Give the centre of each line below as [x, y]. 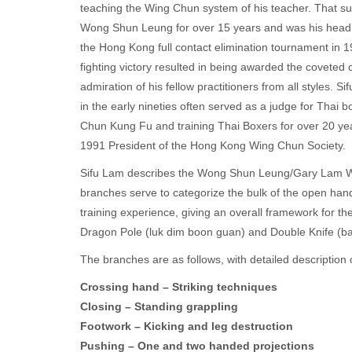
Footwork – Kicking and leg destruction [187, 326]
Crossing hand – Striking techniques [179, 287]
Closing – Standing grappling [159, 307]
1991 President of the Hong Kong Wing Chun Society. [213, 146]
